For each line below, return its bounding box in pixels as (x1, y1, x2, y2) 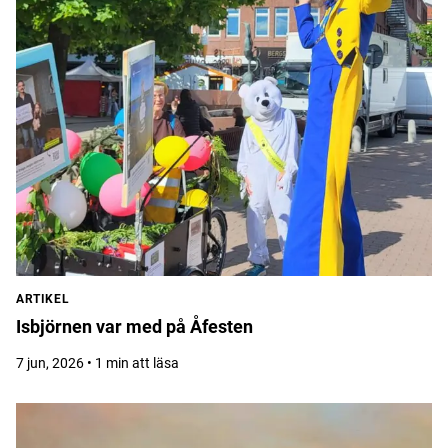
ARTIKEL (16, 292, 70, 306)
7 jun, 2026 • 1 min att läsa (16, 355, 179, 371)
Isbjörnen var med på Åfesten (16, 316, 253, 337)
